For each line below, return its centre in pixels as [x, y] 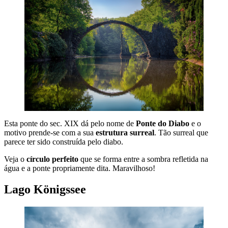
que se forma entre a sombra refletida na [143, 159]
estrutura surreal [125, 132]
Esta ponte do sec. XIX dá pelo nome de [70, 123]
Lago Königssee [45, 190]
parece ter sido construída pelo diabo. [64, 141]
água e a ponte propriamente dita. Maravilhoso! [80, 168]
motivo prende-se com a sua [50, 132]
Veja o [15, 159]
